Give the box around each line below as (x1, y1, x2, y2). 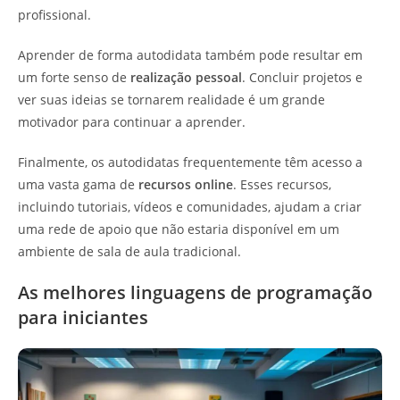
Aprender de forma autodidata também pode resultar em (18, 46, 362, 64)
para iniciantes (18, 305, 148, 330)
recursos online (138, 176, 233, 194)
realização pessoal (130, 69, 242, 87)
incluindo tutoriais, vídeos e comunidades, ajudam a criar (18, 198, 362, 216)
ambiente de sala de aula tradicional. (18, 243, 241, 261)
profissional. (18, 6, 91, 24)
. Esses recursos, (233, 176, 331, 194)
